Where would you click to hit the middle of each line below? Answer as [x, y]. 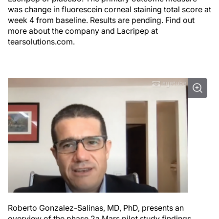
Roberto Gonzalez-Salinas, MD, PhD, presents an [96, 208]
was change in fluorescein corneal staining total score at [109, 9]
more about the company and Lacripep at [83, 31]
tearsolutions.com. [41, 41]
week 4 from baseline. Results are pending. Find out [101, 20]
